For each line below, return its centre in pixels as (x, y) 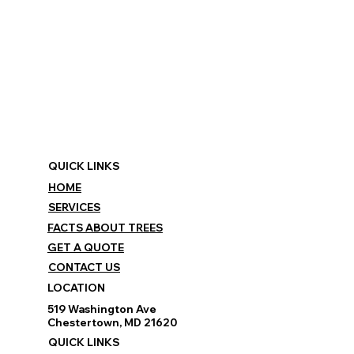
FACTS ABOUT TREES (105, 227)
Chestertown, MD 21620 (112, 322)
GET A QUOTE (85, 247)
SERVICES (74, 207)
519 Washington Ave (102, 309)
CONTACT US (84, 267)
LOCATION (76, 287)
